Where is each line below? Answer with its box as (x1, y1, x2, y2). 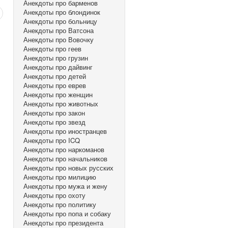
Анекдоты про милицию (23, 172, 96, 182)
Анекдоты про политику (23, 199, 96, 209)
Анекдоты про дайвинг (23, 62, 93, 72)
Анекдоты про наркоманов (23, 145, 104, 154)
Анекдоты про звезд (23, 117, 85, 127)
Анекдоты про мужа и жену (23, 181, 107, 191)
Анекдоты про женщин (23, 90, 93, 99)
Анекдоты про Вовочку (23, 35, 94, 44)
